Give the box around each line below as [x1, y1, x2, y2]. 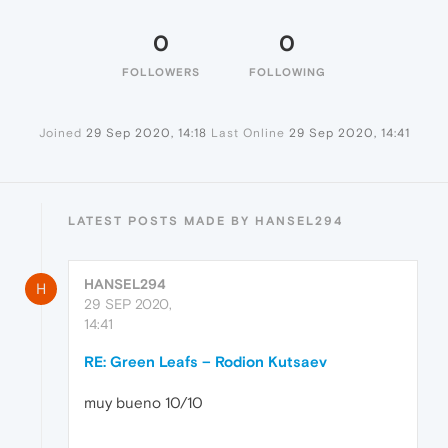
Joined [38, 126, 82, 141]
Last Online [210, 126, 285, 141]
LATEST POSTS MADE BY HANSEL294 [68, 214, 343, 229]
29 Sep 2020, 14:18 [85, 126, 207, 141]
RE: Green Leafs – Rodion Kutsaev [84, 353, 327, 371]
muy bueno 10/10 [84, 394, 203, 412]
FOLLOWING [248, 66, 326, 79]
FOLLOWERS [122, 66, 200, 79]
